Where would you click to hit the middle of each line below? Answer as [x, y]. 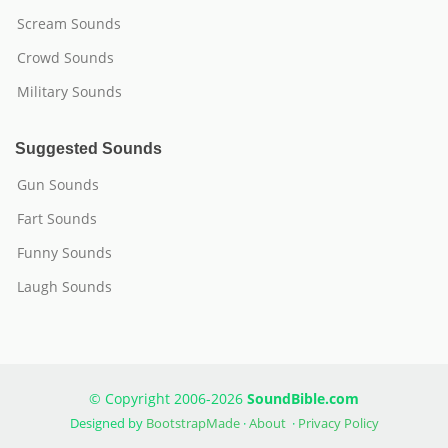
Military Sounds [69, 91]
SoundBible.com [303, 398]
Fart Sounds [57, 218]
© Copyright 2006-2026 [168, 398]
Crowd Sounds [65, 57]
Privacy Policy [338, 423]
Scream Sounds [69, 23]
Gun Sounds [58, 184]
